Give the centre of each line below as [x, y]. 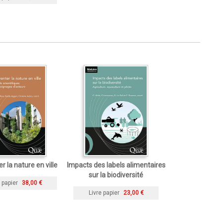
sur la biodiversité [116, 175]
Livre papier [104, 193]
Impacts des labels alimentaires [116, 165]
